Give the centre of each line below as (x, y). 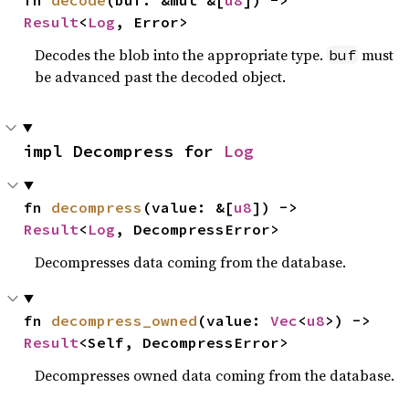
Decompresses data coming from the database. (191, 262)
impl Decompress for (123, 151)
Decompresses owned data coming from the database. (215, 375)
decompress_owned (125, 320)
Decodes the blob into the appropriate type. (181, 54)
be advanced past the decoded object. (161, 76)
